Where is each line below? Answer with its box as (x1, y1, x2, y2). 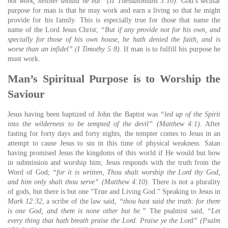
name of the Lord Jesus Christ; (8, 26, 101, 34)
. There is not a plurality (147, 178, 221, 186)
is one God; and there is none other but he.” (8, 207, 147, 215)
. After (199, 120, 221, 128)
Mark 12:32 (8, 197, 42, 205)
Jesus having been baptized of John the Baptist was (8, 110, 160, 118)
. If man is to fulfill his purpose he (119, 45, 221, 53)
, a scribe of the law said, (42, 197, 119, 205)
